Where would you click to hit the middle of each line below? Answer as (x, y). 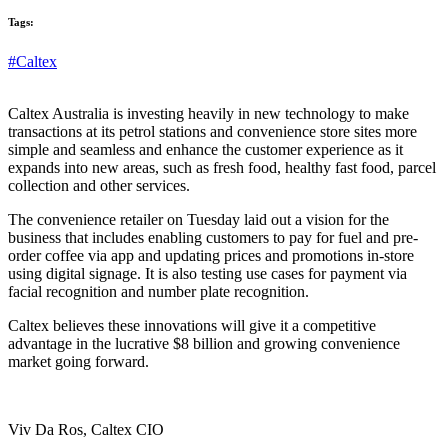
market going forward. (78, 361)
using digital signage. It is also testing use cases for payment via (207, 273)
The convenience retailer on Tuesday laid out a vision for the (198, 219)
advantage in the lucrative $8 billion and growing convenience (204, 343)
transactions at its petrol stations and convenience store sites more (212, 131)
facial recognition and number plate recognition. (158, 291)
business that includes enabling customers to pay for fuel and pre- (213, 237)
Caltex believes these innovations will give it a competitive (192, 325)
